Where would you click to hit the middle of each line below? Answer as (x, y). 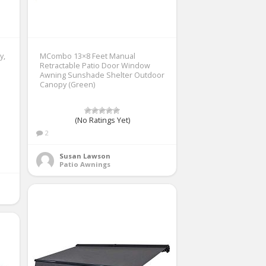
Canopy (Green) (67, 84)
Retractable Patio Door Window (95, 65)
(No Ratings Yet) (102, 120)
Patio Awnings (85, 164)
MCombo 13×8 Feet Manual (88, 56)
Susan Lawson (85, 156)
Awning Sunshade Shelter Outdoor (102, 75)
